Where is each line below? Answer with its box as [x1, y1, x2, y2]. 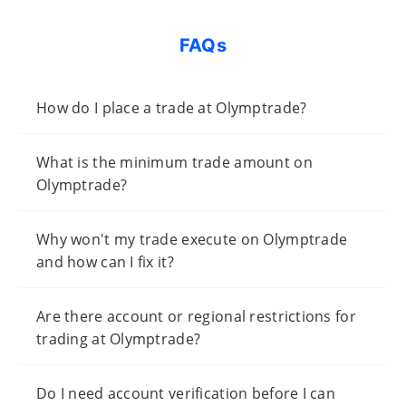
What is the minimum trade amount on [36, 151, 313, 172]
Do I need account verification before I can [36, 382, 336, 403]
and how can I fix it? [36, 251, 174, 272]
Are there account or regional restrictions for [36, 305, 356, 326]
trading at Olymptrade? [36, 328, 201, 349]
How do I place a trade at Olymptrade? [36, 97, 307, 118]
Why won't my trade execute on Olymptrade [36, 228, 348, 249]
